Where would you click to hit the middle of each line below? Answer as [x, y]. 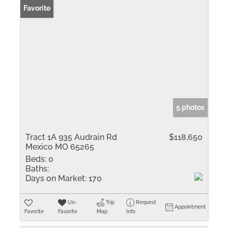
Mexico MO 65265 [60, 147]
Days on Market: [56, 178]
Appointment [191, 207]
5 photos [190, 107]
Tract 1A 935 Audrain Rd [71, 137]
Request [146, 202]
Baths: [37, 169]
